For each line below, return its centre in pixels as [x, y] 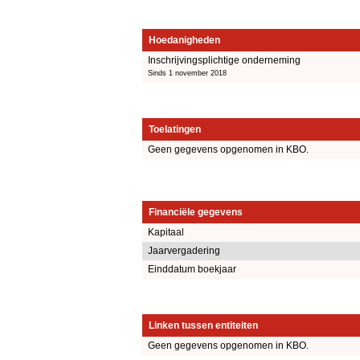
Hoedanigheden [184, 40]
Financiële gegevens [196, 213]
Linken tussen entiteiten [203, 326]
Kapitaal [166, 233]
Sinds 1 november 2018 [187, 73]
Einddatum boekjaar [192, 270]
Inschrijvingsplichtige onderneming [224, 60]
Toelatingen [175, 129]
